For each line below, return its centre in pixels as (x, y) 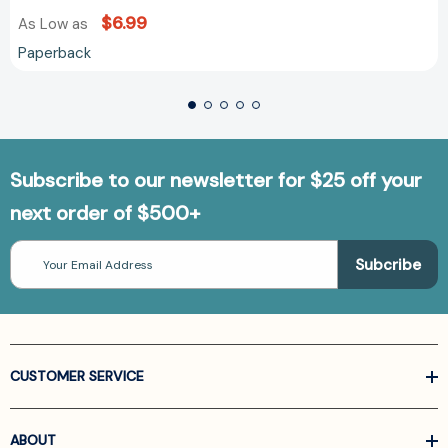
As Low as (55, 24)
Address (34, 267)
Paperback (54, 53)
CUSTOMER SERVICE (77, 376)
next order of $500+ (105, 213)
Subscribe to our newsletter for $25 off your (216, 180)
